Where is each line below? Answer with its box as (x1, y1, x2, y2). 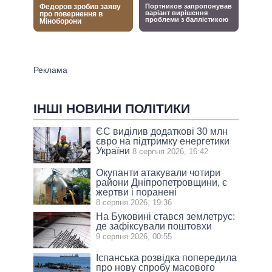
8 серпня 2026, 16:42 (132, 147, 209, 157)
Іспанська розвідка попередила (96, 253, 237, 263)
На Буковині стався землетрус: (96, 211, 236, 222)
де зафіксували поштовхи (96, 221, 212, 232)
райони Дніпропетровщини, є (96, 177, 228, 188)
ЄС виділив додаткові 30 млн (96, 126, 228, 137)
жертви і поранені (96, 187, 177, 198)
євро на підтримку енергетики (96, 136, 230, 147)
